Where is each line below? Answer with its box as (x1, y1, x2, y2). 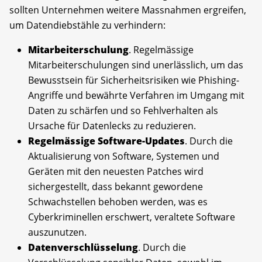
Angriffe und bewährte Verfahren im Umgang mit (28, 88, 244, 102)
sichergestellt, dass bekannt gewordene (28, 180, 203, 193)
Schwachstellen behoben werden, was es (28, 195, 208, 208)
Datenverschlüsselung (28, 240, 138, 254)
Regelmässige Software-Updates (28, 134, 185, 147)
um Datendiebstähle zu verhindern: (9, 18, 166, 32)
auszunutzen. (28, 225, 87, 239)
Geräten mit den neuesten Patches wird (28, 164, 204, 178)
